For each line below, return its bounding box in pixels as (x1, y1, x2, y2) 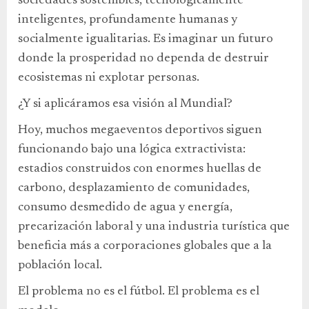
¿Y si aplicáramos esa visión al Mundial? (18, 98, 232, 110)
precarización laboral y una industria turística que (18, 221, 290, 233)
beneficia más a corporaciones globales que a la (18, 240, 272, 252)
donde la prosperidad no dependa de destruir (18, 52, 269, 65)
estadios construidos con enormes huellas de (18, 163, 261, 175)
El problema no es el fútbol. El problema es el (18, 286, 259, 298)
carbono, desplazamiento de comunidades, (18, 182, 250, 195)
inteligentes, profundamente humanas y (18, 14, 237, 26)
